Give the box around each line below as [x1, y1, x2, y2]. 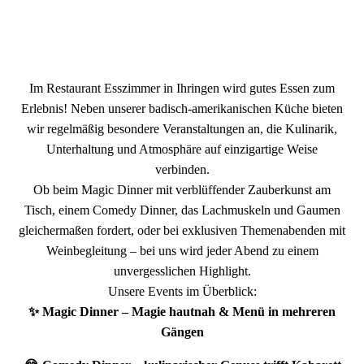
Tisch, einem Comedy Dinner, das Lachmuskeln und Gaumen [24, 202, 340, 217]
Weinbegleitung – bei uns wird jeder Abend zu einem [45, 243, 318, 258]
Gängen [160, 324, 204, 339]
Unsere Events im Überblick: [107, 284, 257, 298]
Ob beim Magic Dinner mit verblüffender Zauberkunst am [33, 182, 331, 197]
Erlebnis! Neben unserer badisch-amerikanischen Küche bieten [21, 101, 343, 115]
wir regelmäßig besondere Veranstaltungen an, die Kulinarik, [27, 121, 337, 136]
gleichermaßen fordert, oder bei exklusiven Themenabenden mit [19, 223, 345, 237]
